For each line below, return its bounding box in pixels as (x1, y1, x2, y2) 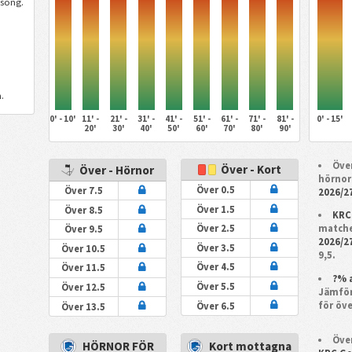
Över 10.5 (61, 242, 106, 255)
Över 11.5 (61, 262, 106, 274)
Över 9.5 (64, 223, 103, 236)
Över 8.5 (64, 203, 103, 216)
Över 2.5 (196, 222, 235, 235)
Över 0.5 (196, 184, 235, 196)
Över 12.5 (61, 280, 106, 293)
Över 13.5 (61, 300, 106, 313)
